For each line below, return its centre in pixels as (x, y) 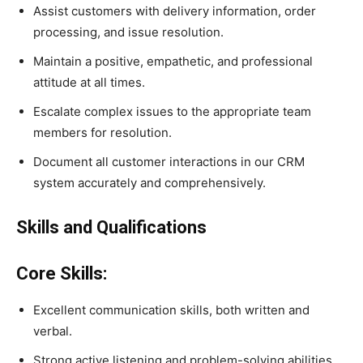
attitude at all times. (89, 83)
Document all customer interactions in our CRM (169, 162)
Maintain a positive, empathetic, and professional (173, 62)
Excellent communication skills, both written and (171, 310)
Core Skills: (62, 274)
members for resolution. (102, 133)
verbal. (53, 331)
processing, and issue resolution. (128, 32)
